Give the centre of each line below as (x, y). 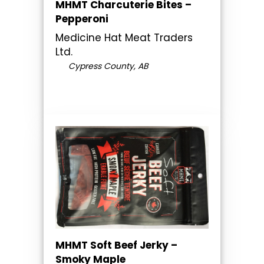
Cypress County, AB (107, 66)
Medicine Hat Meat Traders (124, 38)
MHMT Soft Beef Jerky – (116, 245)
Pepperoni (82, 19)
